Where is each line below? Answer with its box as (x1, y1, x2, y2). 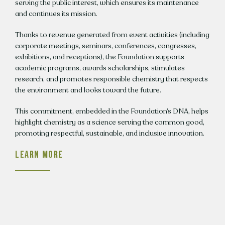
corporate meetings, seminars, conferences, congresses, (15, 41, 196, 51)
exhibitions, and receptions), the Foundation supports (15, 52, 184, 62)
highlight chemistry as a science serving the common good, (15, 118, 204, 128)
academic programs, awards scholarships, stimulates (15, 63, 185, 73)
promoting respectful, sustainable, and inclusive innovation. (15, 129, 204, 139)
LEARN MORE (15, 149, 63, 161)
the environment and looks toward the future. (15, 85, 161, 95)
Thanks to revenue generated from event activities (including (15, 30, 209, 40)
